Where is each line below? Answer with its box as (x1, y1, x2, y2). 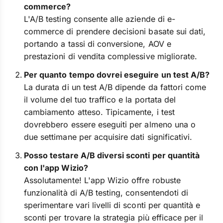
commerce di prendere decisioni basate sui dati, (24, 26, 206, 36)
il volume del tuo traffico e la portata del (24, 95, 176, 105)
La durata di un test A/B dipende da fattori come (24, 82, 207, 92)
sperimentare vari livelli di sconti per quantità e (24, 200, 201, 210)
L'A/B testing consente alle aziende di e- (24, 14, 175, 24)
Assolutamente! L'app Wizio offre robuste (24, 175, 181, 185)
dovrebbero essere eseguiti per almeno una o (24, 119, 196, 129)
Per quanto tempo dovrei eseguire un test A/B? (24, 70, 210, 80)
